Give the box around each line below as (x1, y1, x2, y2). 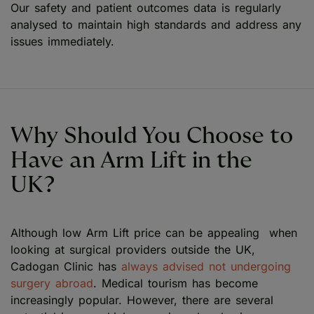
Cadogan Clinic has (11, 259, 121, 274)
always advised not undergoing (121, 259, 291, 274)
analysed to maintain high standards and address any (11, 17, 301, 32)
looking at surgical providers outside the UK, (11, 243, 255, 257)
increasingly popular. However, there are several (11, 293, 273, 308)
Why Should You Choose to (11, 124, 293, 147)
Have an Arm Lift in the (11, 149, 252, 172)
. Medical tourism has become (93, 276, 258, 291)
